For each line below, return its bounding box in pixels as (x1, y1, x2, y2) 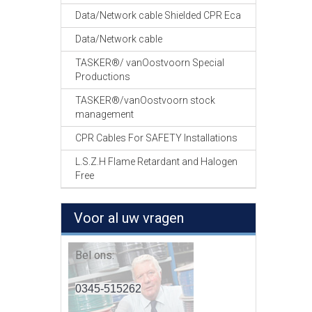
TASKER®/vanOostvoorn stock (75, 95, 215, 106)
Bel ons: (75, 249, 114, 262)
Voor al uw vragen (74, 210, 184, 226)
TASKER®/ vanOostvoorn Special (75, 57, 224, 68)
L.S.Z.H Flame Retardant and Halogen (75, 156, 237, 167)
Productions (75, 71, 130, 82)
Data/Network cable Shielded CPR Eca (75, 10, 241, 21)
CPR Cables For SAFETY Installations (75, 132, 237, 143)
